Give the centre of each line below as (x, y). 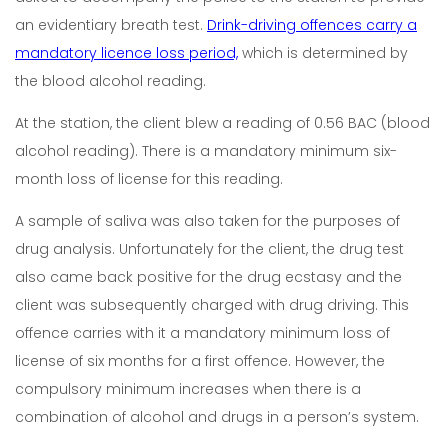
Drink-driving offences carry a (312, 25)
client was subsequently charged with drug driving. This (212, 305)
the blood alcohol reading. (110, 81)
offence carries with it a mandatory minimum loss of (202, 333)
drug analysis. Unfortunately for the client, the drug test (209, 249)
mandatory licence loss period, (126, 53)
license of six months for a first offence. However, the (200, 361)
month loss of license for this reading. (149, 179)
